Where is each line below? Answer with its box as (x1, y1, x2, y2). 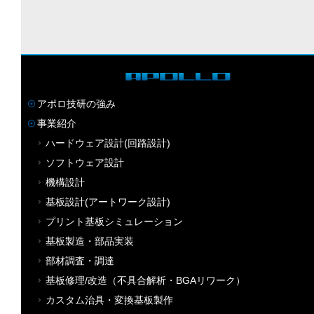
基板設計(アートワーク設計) (46, 196, 170, 207)
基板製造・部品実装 (46, 235, 134, 247)
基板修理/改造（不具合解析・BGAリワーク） (46, 274, 245, 286)
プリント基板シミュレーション (46, 215, 183, 227)
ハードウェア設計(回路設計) (46, 137, 170, 149)
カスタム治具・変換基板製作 (46, 294, 173, 306)
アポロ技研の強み (37, 97, 116, 109)
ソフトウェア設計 (46, 156, 124, 168)
